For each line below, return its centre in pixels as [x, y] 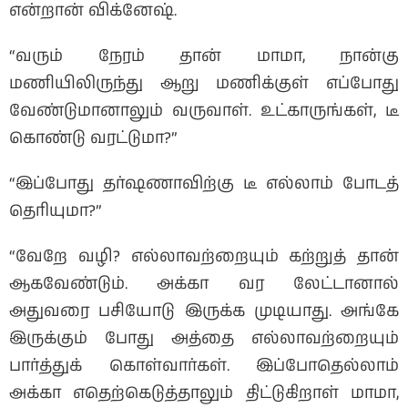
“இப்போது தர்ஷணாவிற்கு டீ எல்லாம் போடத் [204, 184]
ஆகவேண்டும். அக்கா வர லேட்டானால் [204, 285]
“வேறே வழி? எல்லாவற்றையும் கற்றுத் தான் [204, 257]
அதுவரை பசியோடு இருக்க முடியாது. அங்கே [204, 312]
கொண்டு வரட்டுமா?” [93, 139]
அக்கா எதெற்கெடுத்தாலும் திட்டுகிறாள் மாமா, [204, 394]
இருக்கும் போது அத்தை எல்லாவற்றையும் [204, 339]
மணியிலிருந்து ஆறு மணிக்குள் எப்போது [204, 84]
